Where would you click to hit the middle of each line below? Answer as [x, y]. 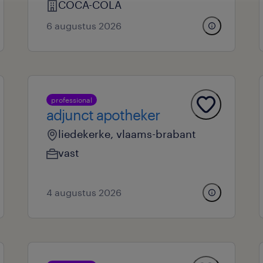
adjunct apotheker [103, 115]
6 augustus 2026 [84, 26]
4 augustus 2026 [84, 192]
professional [71, 100]
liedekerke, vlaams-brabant [127, 134]
